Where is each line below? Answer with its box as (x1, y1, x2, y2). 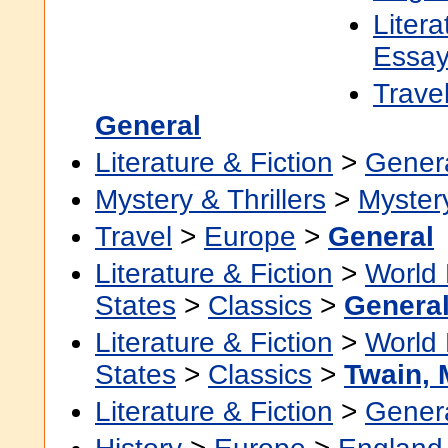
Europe (204, 221, 296, 252)
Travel (95, 221, 172, 252)
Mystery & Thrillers (95, 184, 326, 215)
